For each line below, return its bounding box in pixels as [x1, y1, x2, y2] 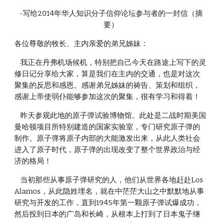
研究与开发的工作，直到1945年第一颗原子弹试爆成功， [14, 198, 202, 207]
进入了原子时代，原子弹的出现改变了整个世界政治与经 [14, 145, 201, 154]
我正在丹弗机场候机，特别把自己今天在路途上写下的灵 [14, 58, 21, 67]
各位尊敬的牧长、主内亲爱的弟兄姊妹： [14, 39, 149, 48]
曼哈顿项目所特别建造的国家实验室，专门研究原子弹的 [14, 122, 201, 131]
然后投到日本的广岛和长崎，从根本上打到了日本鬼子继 [14, 210, 201, 219]
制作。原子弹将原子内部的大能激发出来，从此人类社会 [14, 134, 201, 143]
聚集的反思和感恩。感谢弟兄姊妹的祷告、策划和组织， [14, 81, 201, 90]
